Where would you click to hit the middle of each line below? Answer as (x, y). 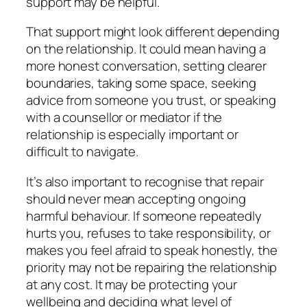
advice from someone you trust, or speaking (151, 100)
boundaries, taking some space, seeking (142, 83)
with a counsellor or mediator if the (124, 118)
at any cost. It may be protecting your (132, 284)
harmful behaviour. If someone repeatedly (144, 216)
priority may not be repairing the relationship (152, 267)
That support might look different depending (153, 32)
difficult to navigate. (82, 152)
